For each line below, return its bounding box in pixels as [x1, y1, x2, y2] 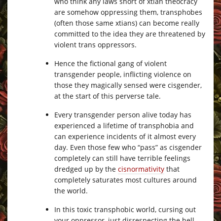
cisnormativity [118, 164, 164, 174]
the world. [54, 185, 88, 195]
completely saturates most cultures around [54, 175, 197, 184]
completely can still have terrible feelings [54, 153, 190, 163]
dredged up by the [54, 164, 118, 174]
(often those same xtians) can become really [54, 18, 199, 28]
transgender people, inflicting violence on [54, 69, 191, 79]
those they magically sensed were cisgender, [54, 80, 202, 90]
